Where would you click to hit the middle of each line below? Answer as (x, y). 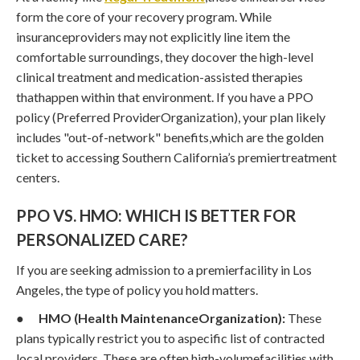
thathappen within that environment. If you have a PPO (165, 96)
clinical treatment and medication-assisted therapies (160, 76)
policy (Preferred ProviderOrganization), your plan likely (171, 117)
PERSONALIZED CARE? (102, 239)
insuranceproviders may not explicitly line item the (153, 36)
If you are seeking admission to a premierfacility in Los (164, 269)
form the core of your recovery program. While (144, 16)
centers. (38, 177)
